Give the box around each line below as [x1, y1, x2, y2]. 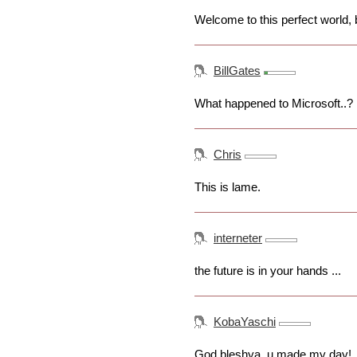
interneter [214, 231, 262, 245]
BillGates [214, 64, 261, 78]
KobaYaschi [214, 315, 276, 329]
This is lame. [194, 180, 261, 194]
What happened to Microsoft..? [194, 96, 353, 111]
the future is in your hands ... [194, 264, 341, 278]
